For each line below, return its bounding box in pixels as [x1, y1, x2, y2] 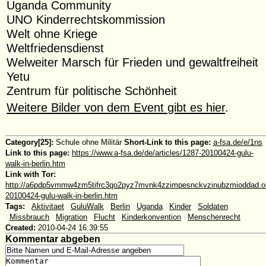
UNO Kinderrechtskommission [7, 12, 166, 26]
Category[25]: [5, 138, 53, 147]
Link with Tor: [5, 170, 56, 179]
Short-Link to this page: [123, 138, 211, 147]
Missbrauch [9, 213, 49, 222]
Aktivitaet [31, 202, 64, 211]
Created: [5, 223, 36, 233]
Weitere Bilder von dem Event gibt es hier [7, 100, 226, 115]
